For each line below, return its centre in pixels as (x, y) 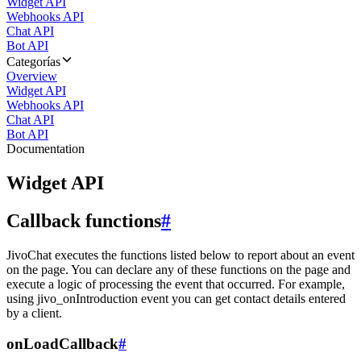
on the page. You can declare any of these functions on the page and (178, 269)
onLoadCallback (62, 344)
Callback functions (84, 220)
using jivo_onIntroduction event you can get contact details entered (176, 298)
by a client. (34, 313)
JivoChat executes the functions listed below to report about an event (180, 255)
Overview (32, 76)
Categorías (33, 62)
